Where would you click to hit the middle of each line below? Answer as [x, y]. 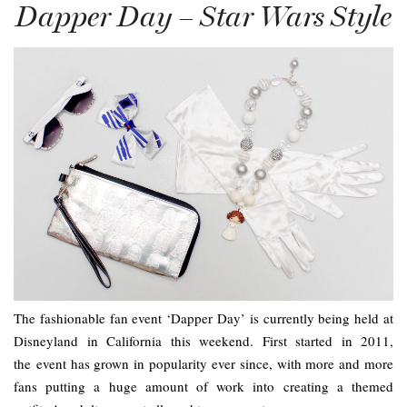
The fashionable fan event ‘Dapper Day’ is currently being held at [203, 318]
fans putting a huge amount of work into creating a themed [203, 386]
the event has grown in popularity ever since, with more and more [203, 363]
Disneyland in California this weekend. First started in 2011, [203, 340]
